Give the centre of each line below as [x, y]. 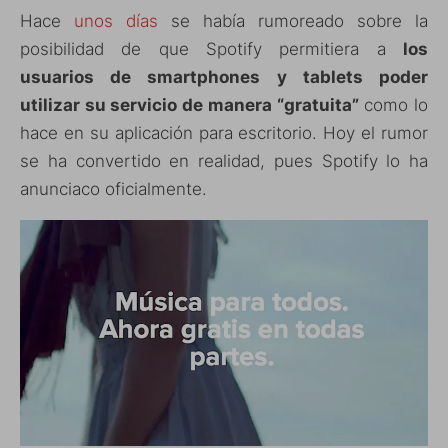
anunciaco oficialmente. [113, 189]
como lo [393, 105]
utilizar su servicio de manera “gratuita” [189, 105]
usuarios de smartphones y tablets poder [224, 77]
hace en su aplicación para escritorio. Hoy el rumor [224, 133]
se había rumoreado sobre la [293, 21]
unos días [116, 21]
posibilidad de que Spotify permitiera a [211, 49]
